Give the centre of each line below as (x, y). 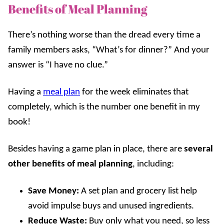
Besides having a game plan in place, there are (96, 149)
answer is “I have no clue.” (58, 65)
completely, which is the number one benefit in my (104, 107)
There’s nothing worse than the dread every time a (104, 35)
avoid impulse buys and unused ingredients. (111, 206)
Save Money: (53, 191)
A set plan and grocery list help (138, 191)
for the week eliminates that (134, 92)
